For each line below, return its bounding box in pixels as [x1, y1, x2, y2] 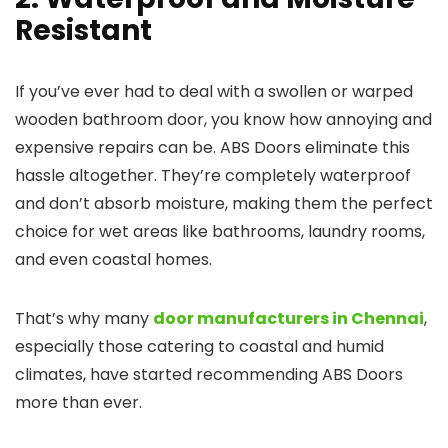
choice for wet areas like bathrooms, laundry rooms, [15, 220, 425, 243]
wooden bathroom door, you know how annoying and [15, 108, 432, 131]
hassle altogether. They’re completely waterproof [15, 164, 411, 187]
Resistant [15, 11, 152, 50]
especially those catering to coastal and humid [15, 335, 384, 358]
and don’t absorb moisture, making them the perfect [15, 192, 433, 215]
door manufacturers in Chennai [153, 307, 424, 330]
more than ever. [15, 391, 142, 414]
